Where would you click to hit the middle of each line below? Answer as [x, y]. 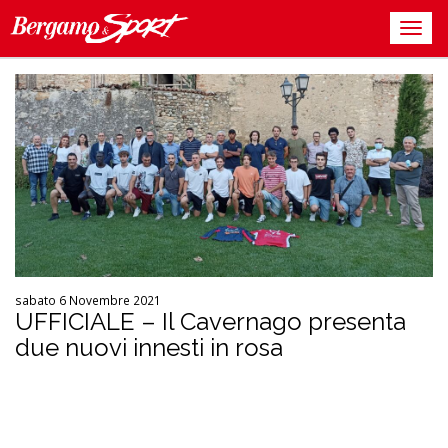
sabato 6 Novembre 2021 [88, 299]
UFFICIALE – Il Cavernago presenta [210, 321]
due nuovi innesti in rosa [149, 347]
